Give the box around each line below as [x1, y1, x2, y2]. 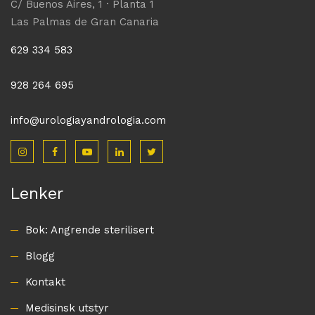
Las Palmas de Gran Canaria [11, 15, 159, 28]
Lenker [11, 184, 63, 203]
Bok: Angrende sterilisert [25, 223, 154, 236]
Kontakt [25, 275, 65, 288]
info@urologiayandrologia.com [11, 113, 166, 127]
